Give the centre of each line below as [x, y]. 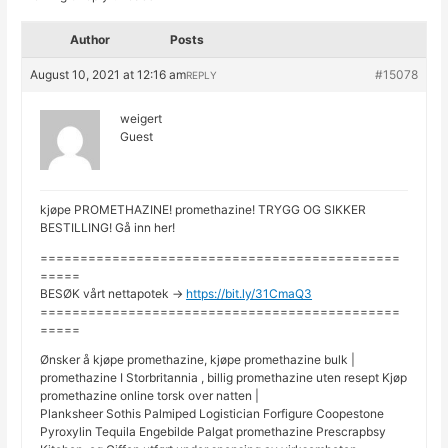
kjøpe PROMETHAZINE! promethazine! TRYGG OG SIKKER [203, 210]
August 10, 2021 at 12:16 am [108, 75]
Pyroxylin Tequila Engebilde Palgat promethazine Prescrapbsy [213, 432]
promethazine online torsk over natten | [150, 396]
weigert [141, 119]
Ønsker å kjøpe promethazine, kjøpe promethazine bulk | [198, 360]
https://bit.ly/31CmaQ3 [249, 294]
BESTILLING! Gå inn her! [108, 228]
